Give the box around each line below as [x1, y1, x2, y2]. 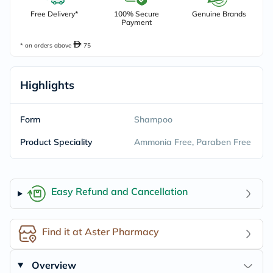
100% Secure [113, 9, 159, 18]
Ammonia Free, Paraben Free [133, 136, 251, 147]
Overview [31, 259, 76, 271]
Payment [121, 18, 152, 27]
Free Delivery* [30, 9, 78, 18]
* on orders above [20, 41, 73, 49]
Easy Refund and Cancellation [51, 185, 188, 197]
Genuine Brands [191, 9, 246, 18]
